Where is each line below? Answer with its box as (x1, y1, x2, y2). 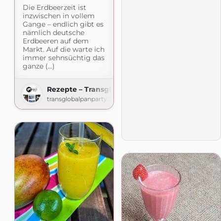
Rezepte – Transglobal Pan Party (46, 84, 164, 94)
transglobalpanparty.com (46, 95, 122, 103)
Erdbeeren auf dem (22, 36, 89, 45)
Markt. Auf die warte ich (22, 44, 105, 54)
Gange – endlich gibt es (22, 19, 104, 29)
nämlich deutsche (22, 28, 84, 37)
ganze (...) (22, 61, 55, 71)
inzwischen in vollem (22, 11, 95, 20)
